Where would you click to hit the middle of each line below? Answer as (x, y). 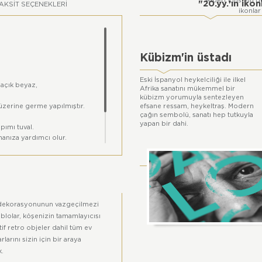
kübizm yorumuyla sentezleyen (192, 98)
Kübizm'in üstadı (186, 58)
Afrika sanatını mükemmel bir (187, 89)
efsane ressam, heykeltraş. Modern (197, 106)
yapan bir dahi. (164, 124)
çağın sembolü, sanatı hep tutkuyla (196, 115)
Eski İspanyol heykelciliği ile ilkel (193, 80)
